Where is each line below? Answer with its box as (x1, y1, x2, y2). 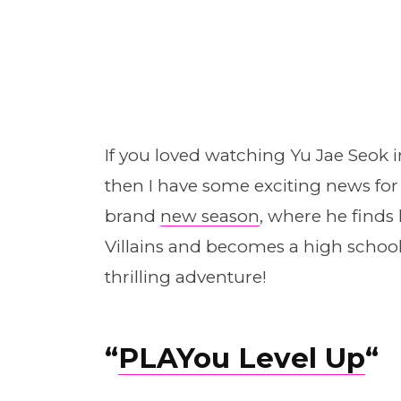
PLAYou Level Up (117, 341, 365, 376)
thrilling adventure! (104, 267, 267, 287)
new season (159, 206, 260, 226)
